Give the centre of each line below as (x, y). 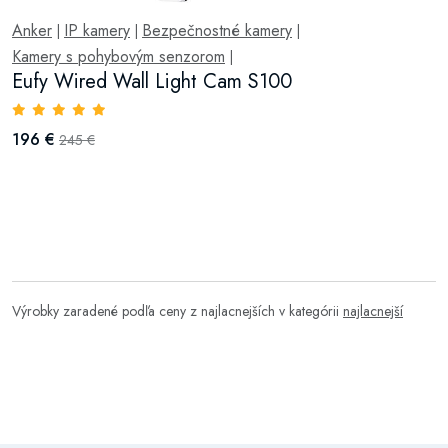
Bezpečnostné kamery (217, 30)
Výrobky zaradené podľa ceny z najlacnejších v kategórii (177, 311)
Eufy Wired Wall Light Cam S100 (152, 81)
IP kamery (97, 30)
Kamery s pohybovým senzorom (118, 56)
